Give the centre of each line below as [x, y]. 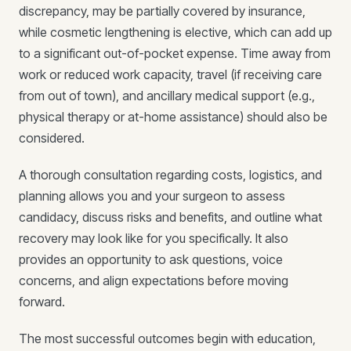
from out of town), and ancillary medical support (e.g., [167, 96]
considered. [52, 138]
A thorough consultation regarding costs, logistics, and [170, 175]
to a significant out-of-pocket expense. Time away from [175, 53]
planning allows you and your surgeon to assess [152, 196]
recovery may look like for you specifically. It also [154, 238]
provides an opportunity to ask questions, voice [151, 259]
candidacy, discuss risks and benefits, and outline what [170, 217]
